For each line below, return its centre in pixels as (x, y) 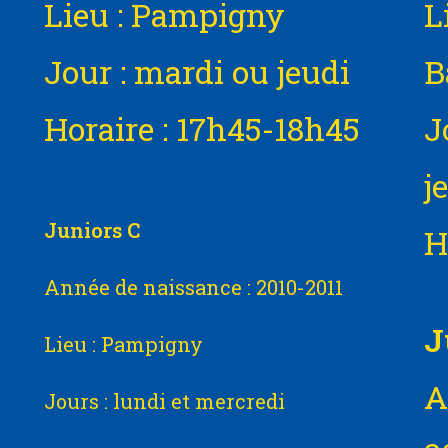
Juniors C (91, 230)
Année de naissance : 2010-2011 (193, 287)
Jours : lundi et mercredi (164, 401)
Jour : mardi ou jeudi (196, 71)
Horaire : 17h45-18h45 (201, 128)
